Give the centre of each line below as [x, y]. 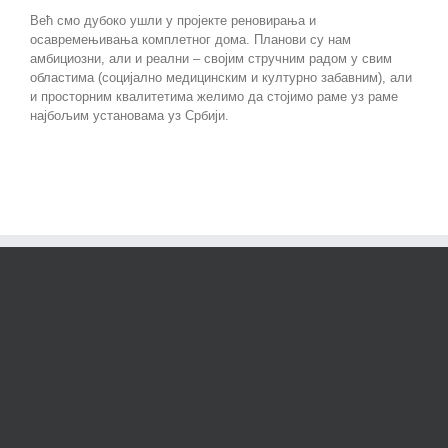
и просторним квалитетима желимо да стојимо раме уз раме [214, 97]
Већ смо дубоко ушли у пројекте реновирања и [173, 21]
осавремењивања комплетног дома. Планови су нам [190, 40]
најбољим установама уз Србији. [129, 116]
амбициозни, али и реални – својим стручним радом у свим [211, 59]
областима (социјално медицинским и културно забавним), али [221, 78]
